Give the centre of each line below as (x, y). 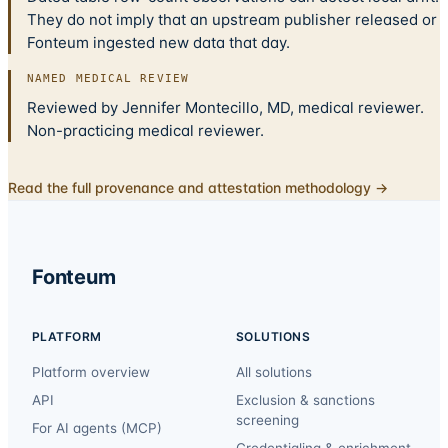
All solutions (274, 372)
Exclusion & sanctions (305, 400)
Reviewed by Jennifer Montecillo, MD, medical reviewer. (225, 108)
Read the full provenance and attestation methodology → (198, 188)
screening (267, 420)
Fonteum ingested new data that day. (158, 43)
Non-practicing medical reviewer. (145, 131)
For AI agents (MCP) (97, 428)
